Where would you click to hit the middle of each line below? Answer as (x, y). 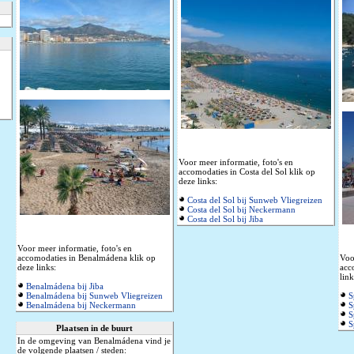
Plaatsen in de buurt (94, 328)
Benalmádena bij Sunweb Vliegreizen (94, 296)
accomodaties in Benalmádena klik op (87, 258)
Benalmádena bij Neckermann (81, 305)
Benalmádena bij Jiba (65, 286)
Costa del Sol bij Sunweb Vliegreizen (255, 200)
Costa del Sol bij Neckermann (241, 210)
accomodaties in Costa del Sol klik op (247, 172)
